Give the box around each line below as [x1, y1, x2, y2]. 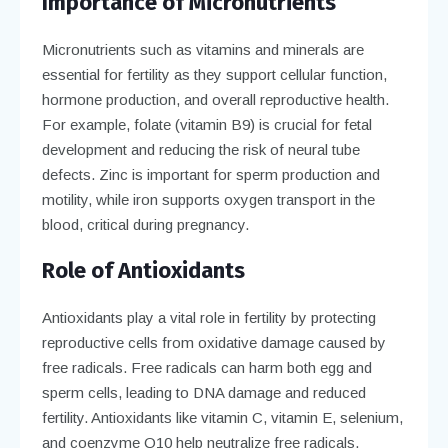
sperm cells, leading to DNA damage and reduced [41, 383, 366, 401]
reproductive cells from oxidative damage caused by [41, 333, 386, 351]
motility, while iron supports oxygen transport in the [41, 190, 375, 208]
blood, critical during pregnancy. [41, 215, 249, 233]
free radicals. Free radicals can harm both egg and [41, 358, 372, 376]
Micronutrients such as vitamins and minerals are [41, 40, 364, 58]
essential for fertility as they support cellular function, [41, 65, 387, 83]
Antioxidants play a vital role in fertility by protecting [41, 308, 376, 326]
